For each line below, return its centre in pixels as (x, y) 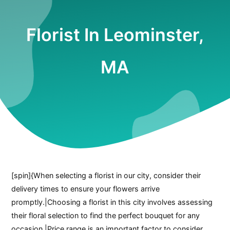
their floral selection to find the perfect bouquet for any (106, 215)
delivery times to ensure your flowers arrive (86, 188)
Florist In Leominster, (115, 35)
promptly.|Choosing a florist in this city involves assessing (112, 202)
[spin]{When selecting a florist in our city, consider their (106, 175)
